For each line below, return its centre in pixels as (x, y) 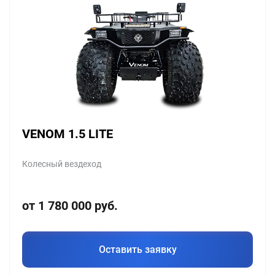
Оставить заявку (137, 249)
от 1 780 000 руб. (70, 205)
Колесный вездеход (62, 164)
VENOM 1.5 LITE (68, 134)
